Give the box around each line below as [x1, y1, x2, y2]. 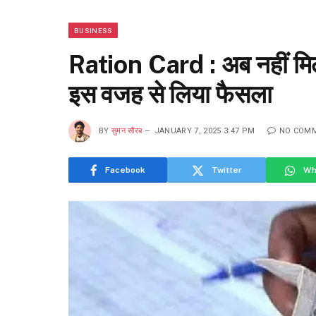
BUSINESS [74, 26, 113, 35]
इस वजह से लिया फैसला [68, 80, 272, 109]
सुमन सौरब [111, 126, 142, 135]
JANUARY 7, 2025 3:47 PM [154, 126, 255, 135]
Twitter [211, 165, 242, 175]
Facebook [105, 165, 145, 175]
